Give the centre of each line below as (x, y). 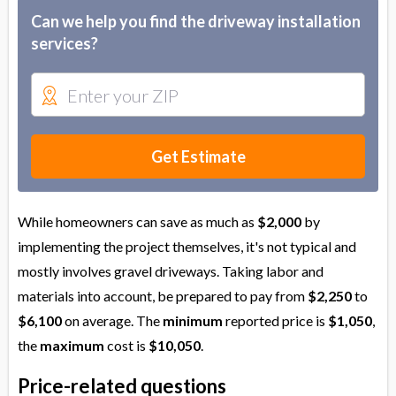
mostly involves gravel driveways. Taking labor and (171, 271)
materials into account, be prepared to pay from (163, 296)
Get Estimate (198, 157)
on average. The (112, 321)
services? (65, 44)
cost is (126, 346)
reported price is (275, 321)
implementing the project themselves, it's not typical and (187, 247)
